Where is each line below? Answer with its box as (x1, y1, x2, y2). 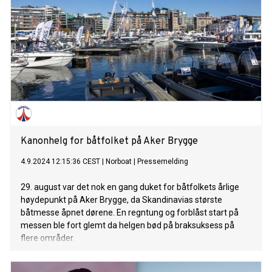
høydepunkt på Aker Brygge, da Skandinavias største (21, 195, 222, 205)
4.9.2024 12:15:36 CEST (21, 157, 100, 166)
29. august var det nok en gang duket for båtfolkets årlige (21, 182, 239, 192)
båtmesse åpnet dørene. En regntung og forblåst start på (21, 208, 239, 218)
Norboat (106, 157, 132, 166)
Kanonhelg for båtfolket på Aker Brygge (21, 135, 198, 148)
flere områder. (21, 233, 75, 243)
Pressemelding (137, 157, 188, 166)
